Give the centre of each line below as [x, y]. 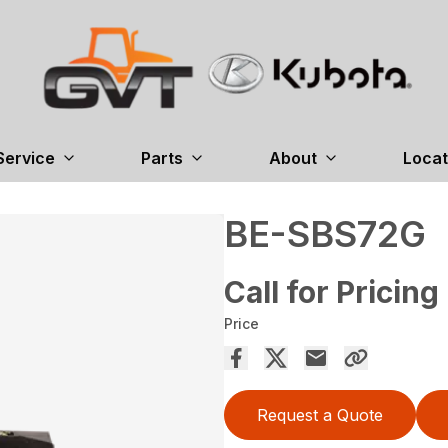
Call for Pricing [331, 291]
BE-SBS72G [325, 233]
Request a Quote [320, 414]
